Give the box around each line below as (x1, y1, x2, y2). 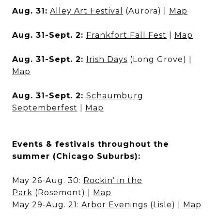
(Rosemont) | (32, 188, 93, 197)
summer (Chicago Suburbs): (12, 152, 140, 161)
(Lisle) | (148, 200, 183, 209)
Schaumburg (86, 91, 143, 100)
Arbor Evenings (81, 200, 148, 209)
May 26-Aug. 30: (12, 176, 83, 185)
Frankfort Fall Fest (86, 31, 167, 40)
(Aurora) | (123, 6, 169, 15)
